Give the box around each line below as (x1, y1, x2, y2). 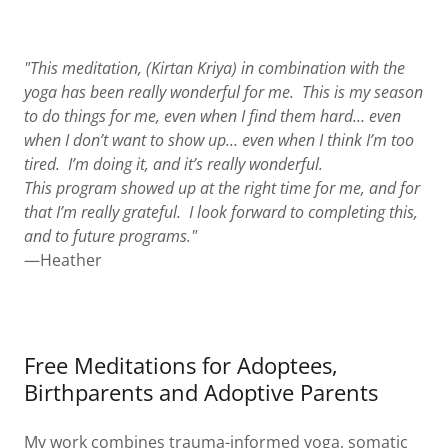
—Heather (24, 248, 102, 271)
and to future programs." (24, 224, 197, 247)
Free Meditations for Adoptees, (24, 349, 338, 380)
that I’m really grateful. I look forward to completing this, (24, 200, 418, 223)
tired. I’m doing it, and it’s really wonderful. (24, 152, 331, 175)
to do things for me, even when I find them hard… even (24, 104, 401, 127)
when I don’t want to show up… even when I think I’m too (24, 128, 414, 151)
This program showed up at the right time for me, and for (24, 176, 420, 199)
